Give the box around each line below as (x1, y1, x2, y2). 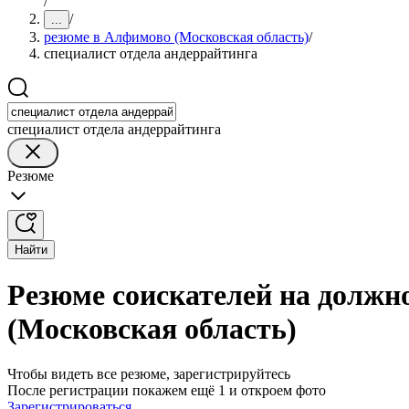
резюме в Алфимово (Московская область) (44, 29, 309, 45)
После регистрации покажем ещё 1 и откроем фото (7, 382, 326, 398)
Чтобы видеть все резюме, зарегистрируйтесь (7, 365, 290, 382)
